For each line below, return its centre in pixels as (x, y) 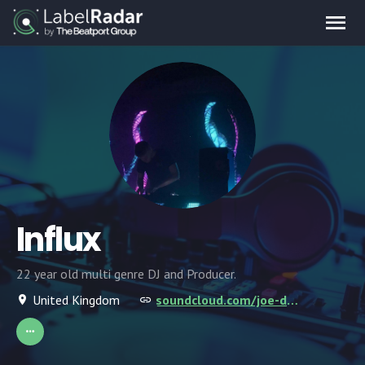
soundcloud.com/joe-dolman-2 (292, 300)
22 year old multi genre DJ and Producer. (126, 274)
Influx (59, 240)
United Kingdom (76, 300)
